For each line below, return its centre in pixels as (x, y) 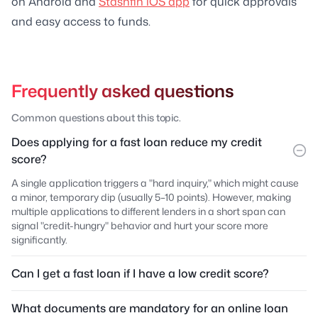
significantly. (39, 239)
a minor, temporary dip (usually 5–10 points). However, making (151, 197)
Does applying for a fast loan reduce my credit (137, 142)
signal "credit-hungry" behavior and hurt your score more (140, 225)
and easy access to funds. (81, 21)
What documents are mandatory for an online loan (150, 308)
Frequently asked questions (123, 91)
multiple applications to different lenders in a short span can (148, 211)
